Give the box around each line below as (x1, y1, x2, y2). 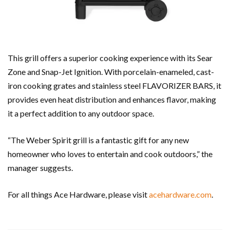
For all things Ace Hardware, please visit (8, 189, 149, 200)
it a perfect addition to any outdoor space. (8, 108, 154, 119)
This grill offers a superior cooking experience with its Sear (8, 53, 213, 63)
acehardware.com (149, 189, 212, 200)
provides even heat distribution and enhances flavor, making (8, 94, 216, 105)
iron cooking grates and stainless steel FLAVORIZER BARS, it (8, 81, 221, 91)
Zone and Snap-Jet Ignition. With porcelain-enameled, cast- (8, 67, 214, 77)
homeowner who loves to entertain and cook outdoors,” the (8, 149, 213, 159)
